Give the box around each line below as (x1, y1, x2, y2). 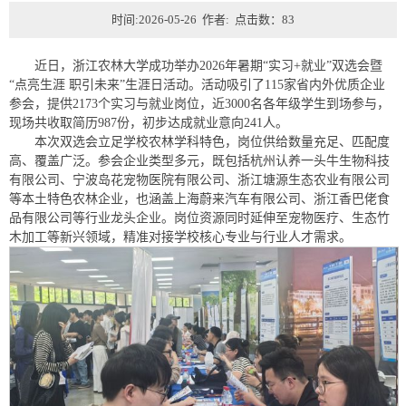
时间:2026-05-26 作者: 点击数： (111, 13, 282, 26)
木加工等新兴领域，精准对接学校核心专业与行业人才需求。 (9, 230, 352, 244)
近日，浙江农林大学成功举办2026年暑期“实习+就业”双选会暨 (34, 59, 382, 72)
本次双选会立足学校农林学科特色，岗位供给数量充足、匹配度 (34, 135, 390, 149)
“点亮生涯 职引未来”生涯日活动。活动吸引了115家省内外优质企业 (9, 78, 385, 92)
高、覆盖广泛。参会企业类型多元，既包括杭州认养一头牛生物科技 (9, 154, 390, 168)
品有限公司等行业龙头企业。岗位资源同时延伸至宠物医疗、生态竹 (9, 211, 390, 225)
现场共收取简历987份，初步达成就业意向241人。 (9, 116, 288, 130)
